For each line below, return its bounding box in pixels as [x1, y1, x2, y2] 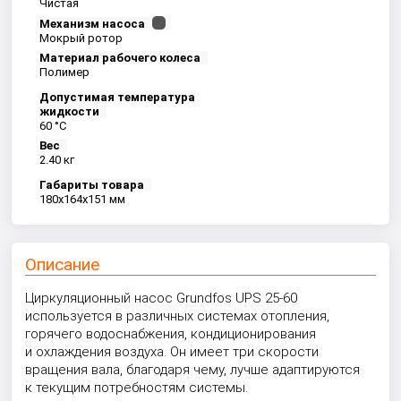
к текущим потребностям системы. [25, 380, 249, 396]
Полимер [39, 65, 90, 79]
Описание [25, 254, 100, 275]
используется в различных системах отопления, [25, 308, 330, 324]
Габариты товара [39, 178, 145, 192]
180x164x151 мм [39, 192, 126, 206]
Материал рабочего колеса [39, 51, 201, 64]
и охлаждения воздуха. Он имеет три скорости [25, 344, 320, 360]
